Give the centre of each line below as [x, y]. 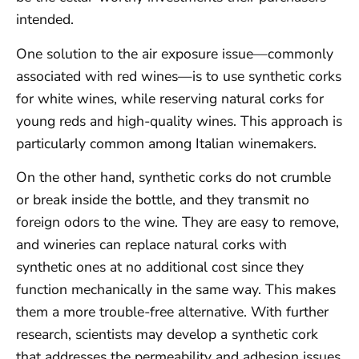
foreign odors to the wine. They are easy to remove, [177, 222]
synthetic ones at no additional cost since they [160, 267]
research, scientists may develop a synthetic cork [167, 335]
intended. [45, 20]
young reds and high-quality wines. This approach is [179, 121]
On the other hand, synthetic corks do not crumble [173, 177]
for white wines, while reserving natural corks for [170, 98]
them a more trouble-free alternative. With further [172, 312]
